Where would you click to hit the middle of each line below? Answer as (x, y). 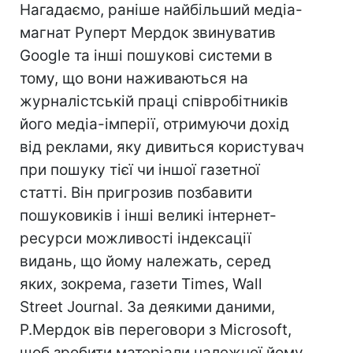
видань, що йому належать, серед (145, 261)
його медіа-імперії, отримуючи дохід (154, 124)
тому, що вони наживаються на (134, 78)
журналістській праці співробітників (154, 101)
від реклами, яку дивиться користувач (162, 147)
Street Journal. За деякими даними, (147, 307)
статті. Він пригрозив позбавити (136, 193)
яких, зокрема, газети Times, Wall (141, 284)
